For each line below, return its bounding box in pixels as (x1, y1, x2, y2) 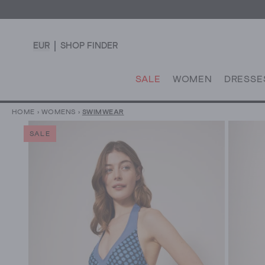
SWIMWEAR (82, 109, 124, 117)
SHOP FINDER (60, 41, 118, 50)
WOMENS (41, 109, 76, 117)
